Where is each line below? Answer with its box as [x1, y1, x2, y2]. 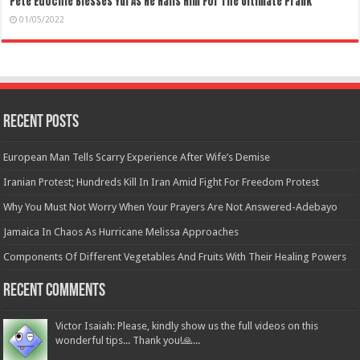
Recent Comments [3, 282, 106, 301]
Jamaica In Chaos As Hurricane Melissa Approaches [3, 226, 239, 239]
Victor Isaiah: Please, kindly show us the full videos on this [55, 320, 319, 333]
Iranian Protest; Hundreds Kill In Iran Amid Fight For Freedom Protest [3, 176, 320, 189]
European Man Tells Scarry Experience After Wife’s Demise [3, 151, 271, 164]
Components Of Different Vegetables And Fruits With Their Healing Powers [3, 251, 347, 264]
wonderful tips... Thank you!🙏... [55, 334, 201, 347]
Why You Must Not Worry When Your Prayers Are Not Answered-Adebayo [3, 201, 338, 214]
